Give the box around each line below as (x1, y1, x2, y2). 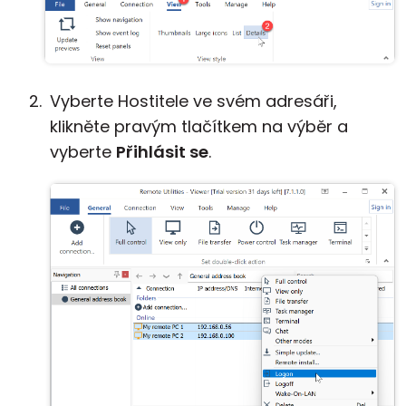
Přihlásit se (116, 140, 208, 163)
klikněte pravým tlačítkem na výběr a (50, 115, 348, 138)
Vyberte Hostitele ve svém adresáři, (50, 90, 337, 112)
